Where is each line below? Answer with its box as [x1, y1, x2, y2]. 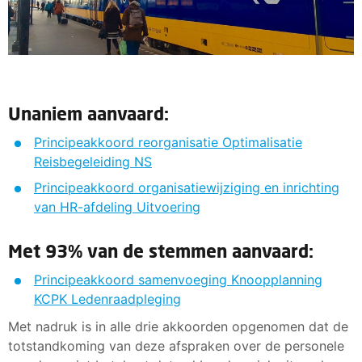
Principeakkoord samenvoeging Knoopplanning [34, 271, 322, 288]
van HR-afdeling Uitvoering [34, 198, 200, 215]
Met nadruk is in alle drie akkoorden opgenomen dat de [8, 318, 348, 335]
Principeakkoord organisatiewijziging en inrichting [34, 179, 339, 196]
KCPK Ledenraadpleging [34, 290, 181, 307]
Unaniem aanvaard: [8, 102, 169, 124]
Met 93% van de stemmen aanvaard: [8, 239, 314, 262]
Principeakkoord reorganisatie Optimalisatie [34, 133, 302, 150]
